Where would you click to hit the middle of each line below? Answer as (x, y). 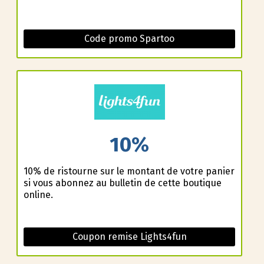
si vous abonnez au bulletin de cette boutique (122, 183)
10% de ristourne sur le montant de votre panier (129, 171)
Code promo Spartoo (129, 39)
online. (38, 194)
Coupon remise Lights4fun (129, 236)
